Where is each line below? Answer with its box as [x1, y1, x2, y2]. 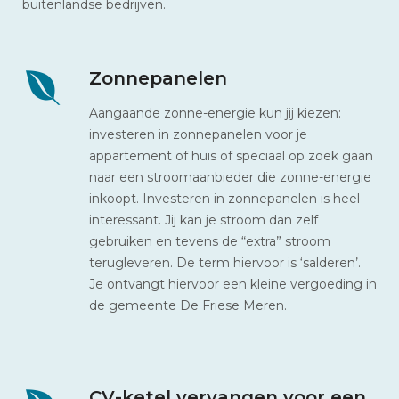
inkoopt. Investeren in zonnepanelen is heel [89, 190, 360, 207]
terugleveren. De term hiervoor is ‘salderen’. [89, 254, 361, 271]
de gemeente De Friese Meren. [89, 297, 287, 313]
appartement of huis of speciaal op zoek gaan [89, 147, 373, 164]
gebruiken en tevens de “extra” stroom [89, 232, 330, 249]
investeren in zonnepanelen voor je [89, 126, 307, 142]
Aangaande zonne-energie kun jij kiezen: [89, 104, 341, 121]
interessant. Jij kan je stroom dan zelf [89, 211, 318, 228]
